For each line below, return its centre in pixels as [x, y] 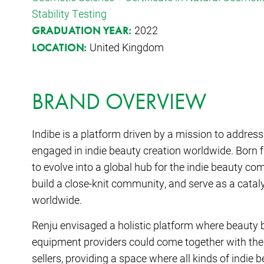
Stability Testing [69, 13]
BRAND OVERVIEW [119, 101]
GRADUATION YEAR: [83, 30]
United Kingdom [125, 47]
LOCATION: [60, 47]
